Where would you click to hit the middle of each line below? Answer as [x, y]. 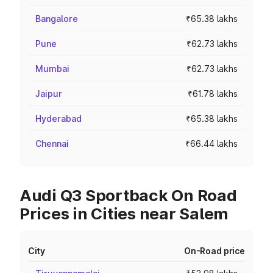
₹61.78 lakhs [213, 94]
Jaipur [49, 94]
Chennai [52, 144]
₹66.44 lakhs [211, 144]
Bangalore [57, 19]
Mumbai [52, 69]
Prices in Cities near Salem [124, 214]
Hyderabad [58, 119]
